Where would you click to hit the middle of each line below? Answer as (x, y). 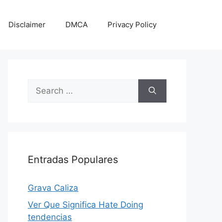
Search (41, 85)
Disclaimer (27, 25)
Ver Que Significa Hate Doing (85, 204)
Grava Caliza (53, 188)
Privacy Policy (132, 25)
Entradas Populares (73, 160)
